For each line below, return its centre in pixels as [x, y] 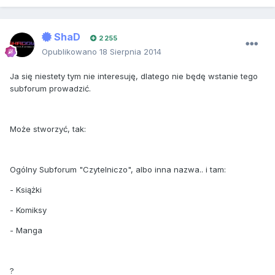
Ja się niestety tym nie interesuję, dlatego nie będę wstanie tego [134, 76]
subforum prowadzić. [50, 89]
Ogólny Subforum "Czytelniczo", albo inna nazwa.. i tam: [118, 170]
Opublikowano [71, 52]
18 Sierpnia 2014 [130, 52]
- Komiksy [28, 210]
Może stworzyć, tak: [48, 129]
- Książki [26, 190]
